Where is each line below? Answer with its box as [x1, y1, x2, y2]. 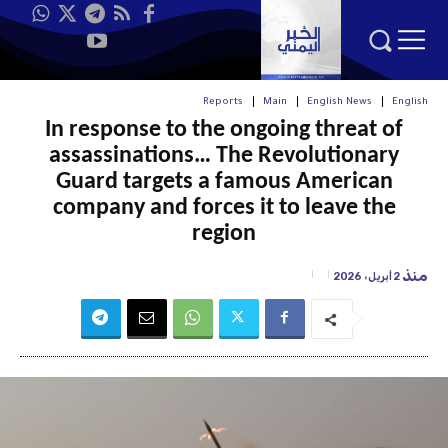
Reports [203, 96, 243, 108]
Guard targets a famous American [55, 170, 393, 194]
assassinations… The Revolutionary [49, 144, 399, 168]
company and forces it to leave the [52, 196, 396, 220]
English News [307, 96, 372, 108]
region [192, 222, 256, 246]
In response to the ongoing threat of [45, 118, 403, 142]
